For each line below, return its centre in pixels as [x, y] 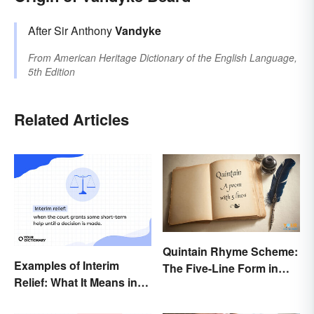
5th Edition [52, 72]
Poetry [180, 285]
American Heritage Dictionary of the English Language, [176, 58]
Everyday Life [50, 299]
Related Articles [71, 120]
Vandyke [138, 31]
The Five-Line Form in [220, 268]
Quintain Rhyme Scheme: [230, 251]
